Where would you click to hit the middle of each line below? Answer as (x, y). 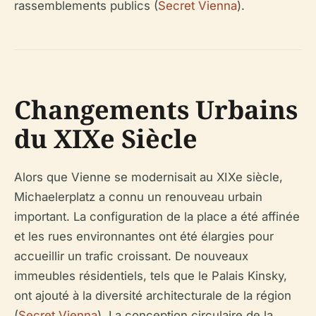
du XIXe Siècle (106, 138)
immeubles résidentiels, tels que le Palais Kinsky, (151, 275)
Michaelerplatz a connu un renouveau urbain (138, 196)
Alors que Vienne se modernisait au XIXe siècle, (148, 177)
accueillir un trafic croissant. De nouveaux (131, 256)
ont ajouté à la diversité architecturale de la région (153, 295)
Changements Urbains (156, 109)
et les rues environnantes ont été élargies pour (144, 236)
